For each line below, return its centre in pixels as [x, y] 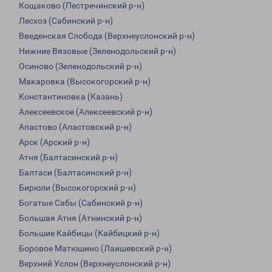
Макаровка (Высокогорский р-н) [85, 82]
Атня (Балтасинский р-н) [68, 158]
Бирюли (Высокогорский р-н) [77, 188]
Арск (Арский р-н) [54, 142]
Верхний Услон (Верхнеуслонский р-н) [95, 264]
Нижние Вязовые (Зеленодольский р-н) [97, 51]
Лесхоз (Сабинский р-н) [66, 21]
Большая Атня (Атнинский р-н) [80, 218]
